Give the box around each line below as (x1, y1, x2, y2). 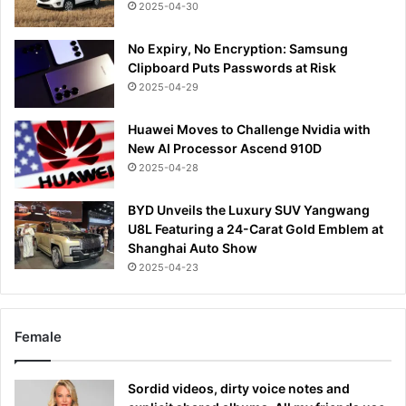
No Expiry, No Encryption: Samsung (128, 41, 348, 57)
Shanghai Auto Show (128, 240, 257, 256)
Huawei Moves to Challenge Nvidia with (128, 121, 371, 138)
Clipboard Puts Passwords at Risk (128, 60, 336, 76)
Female (14, 328, 62, 346)
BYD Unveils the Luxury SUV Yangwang (128, 202, 370, 218)
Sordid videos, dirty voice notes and (128, 381, 350, 397)
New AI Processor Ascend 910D (128, 140, 322, 157)
